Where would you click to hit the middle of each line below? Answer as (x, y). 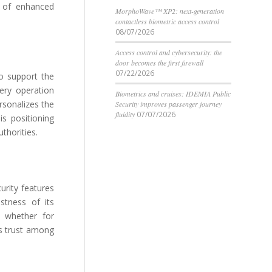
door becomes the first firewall (159, 63)
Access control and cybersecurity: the (169, 52)
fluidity (125, 114)
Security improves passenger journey (168, 104)
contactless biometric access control (167, 21)
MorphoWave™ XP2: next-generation (170, 11)
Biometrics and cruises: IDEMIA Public (173, 93)
